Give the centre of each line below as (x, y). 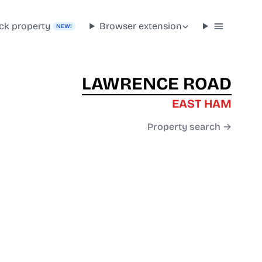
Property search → (189, 127)
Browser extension (141, 26)
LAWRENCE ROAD (157, 84)
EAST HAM (202, 104)
